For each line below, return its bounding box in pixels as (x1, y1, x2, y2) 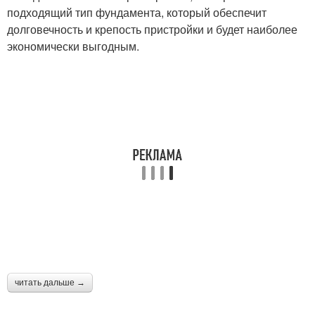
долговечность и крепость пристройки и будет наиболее (7, 21, 297, 38)
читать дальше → (15, 278, 85, 288)
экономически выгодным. (7, 38, 139, 55)
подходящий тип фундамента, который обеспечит (7, 4, 266, 21)
